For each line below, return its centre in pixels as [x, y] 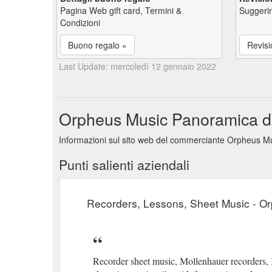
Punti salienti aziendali [124, 164]
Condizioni [80, 22]
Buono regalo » [97, 45]
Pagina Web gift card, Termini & [121, 10]
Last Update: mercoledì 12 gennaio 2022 [138, 66]
